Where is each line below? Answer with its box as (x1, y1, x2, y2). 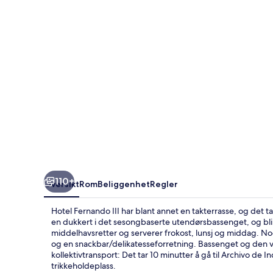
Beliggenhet (97, 178, 150, 190)
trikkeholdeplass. (51, 260, 116, 271)
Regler (150, 178, 178, 190)
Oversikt (44, 178, 79, 190)
